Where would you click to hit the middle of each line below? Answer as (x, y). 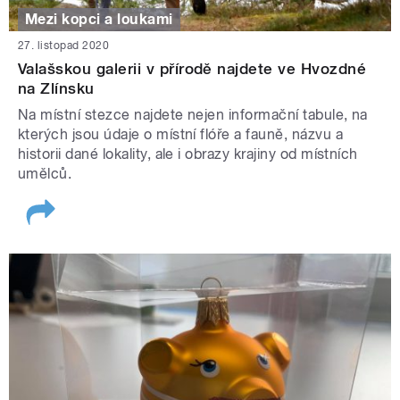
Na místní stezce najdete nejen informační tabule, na (193, 115)
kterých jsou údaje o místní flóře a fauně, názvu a (181, 135)
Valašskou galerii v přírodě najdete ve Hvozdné (192, 69)
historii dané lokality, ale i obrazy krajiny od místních (188, 154)
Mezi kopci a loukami (99, 19)
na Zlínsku (56, 89)
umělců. (45, 174)
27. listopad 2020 (64, 46)
